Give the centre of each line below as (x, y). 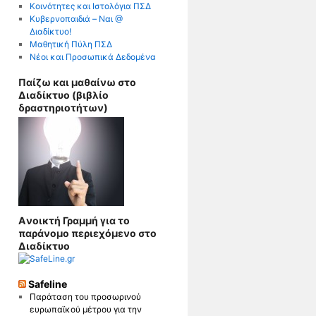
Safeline (48, 284)
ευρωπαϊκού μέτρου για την (85, 309)
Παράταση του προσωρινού (85, 296)
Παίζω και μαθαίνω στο (77, 82)
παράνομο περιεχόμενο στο (87, 233)
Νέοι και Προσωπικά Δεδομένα (92, 56)
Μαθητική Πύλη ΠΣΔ (71, 44)
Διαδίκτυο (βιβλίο (63, 95)
